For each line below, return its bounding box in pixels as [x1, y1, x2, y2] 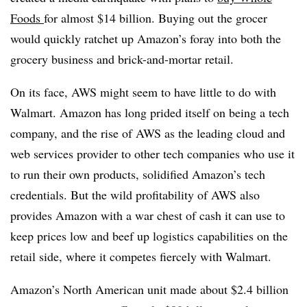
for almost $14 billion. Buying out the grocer [44, 9, 267, 26]
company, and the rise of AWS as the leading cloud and [10, 124, 285, 141]
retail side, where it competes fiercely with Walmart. [10, 247, 271, 265]
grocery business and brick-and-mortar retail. [10, 50, 234, 67]
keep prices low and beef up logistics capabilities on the [10, 227, 288, 244]
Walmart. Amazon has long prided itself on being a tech [10, 103, 289, 121]
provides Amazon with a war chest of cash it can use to [10, 206, 285, 223]
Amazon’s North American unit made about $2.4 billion [10, 280, 288, 297]
